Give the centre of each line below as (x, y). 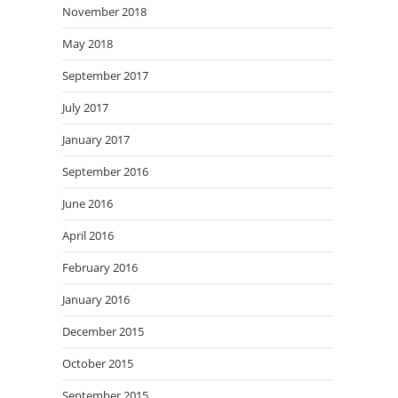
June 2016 (88, 203)
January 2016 (96, 299)
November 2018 (104, 12)
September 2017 (105, 76)
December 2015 (103, 331)
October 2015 (98, 363)
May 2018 (88, 44)
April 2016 (88, 235)
